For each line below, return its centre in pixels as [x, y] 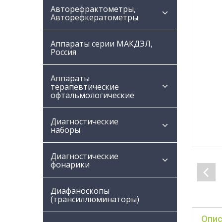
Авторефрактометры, [93, 9]
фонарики [70, 165]
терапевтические [85, 87]
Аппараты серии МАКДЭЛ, [102, 44]
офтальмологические [92, 95]
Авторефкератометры [94, 17]
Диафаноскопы [80, 191]
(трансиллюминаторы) [95, 199]
